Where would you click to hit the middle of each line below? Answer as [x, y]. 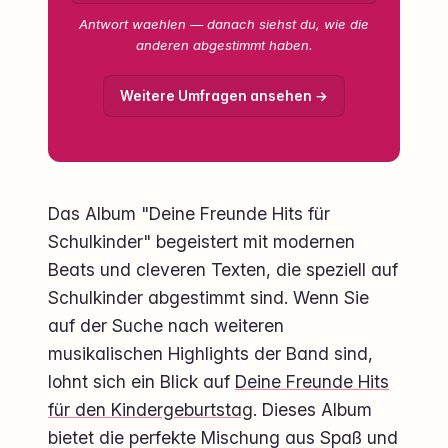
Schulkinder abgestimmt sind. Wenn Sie [208, 298]
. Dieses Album [312, 410]
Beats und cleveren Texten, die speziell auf [223, 270]
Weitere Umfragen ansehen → [224, 96]
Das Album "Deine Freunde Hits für [189, 214]
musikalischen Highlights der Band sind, [210, 354]
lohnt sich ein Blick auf [141, 382]
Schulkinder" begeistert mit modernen [201, 242]
